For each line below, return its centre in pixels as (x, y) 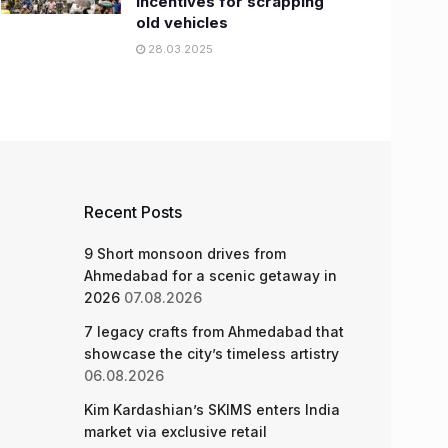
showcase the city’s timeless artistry (211, 353)
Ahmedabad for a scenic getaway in (210, 275)
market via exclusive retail (175, 431)
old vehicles (182, 22)
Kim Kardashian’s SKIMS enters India (211, 409)
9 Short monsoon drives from (184, 253)
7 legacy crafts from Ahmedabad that (213, 331)
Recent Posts (132, 212)
